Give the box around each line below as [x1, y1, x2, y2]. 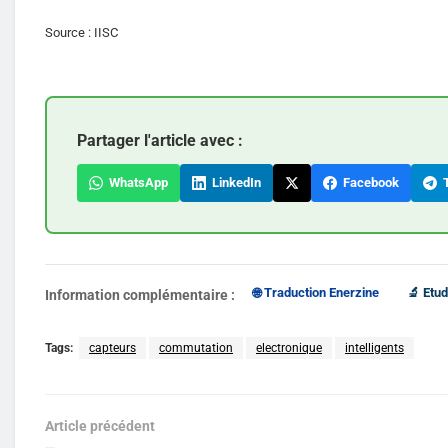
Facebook [337, 174, 399, 190]
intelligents [345, 340, 404, 355]
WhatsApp [103, 174, 168, 190]
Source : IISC [45, 24, 118, 40]
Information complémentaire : [45, 286, 235, 303]
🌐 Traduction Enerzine [253, 284, 379, 300]
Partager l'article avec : [77, 130, 243, 150]
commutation [159, 340, 233, 355]
